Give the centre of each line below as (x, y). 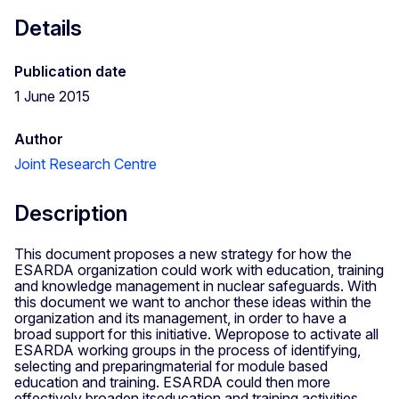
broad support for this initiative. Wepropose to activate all (196, 334)
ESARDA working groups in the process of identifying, (187, 350)
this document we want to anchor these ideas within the (193, 301)
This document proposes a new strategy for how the (183, 253)
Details (48, 28)
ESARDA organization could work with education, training (199, 269)
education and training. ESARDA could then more (172, 382)
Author (39, 138)
